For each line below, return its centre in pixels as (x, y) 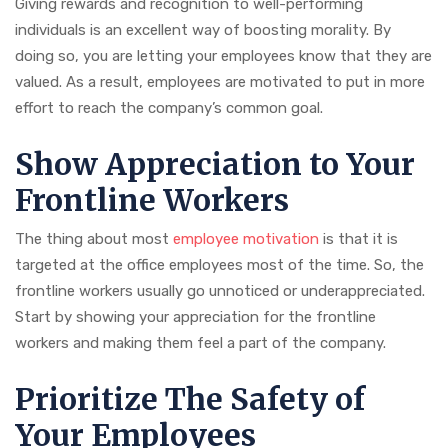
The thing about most (94, 239)
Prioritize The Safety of (190, 399)
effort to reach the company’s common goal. (169, 108)
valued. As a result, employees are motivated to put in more (220, 82)
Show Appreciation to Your (215, 164)
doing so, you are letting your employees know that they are (223, 56)
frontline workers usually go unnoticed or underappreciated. (220, 291)
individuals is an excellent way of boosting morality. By (203, 30)
